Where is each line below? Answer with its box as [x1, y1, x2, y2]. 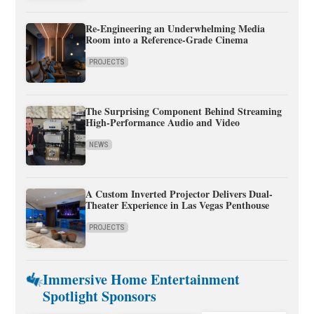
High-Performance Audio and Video [86, 115, 240, 130]
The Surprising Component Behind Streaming [86, 104, 282, 119]
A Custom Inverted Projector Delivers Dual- [86, 186, 273, 202]
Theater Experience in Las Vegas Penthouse [86, 198, 270, 213]
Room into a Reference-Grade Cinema [86, 32, 249, 48]
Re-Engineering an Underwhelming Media [86, 21, 266, 36]
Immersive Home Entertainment [42, 269, 240, 290]
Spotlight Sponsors [42, 286, 156, 307]
